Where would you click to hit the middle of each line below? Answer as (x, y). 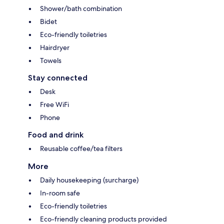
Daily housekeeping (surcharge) (89, 180)
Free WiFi (54, 104)
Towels (51, 60)
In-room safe (60, 193)
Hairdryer (55, 47)
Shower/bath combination (81, 8)
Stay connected (58, 77)
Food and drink (56, 134)
